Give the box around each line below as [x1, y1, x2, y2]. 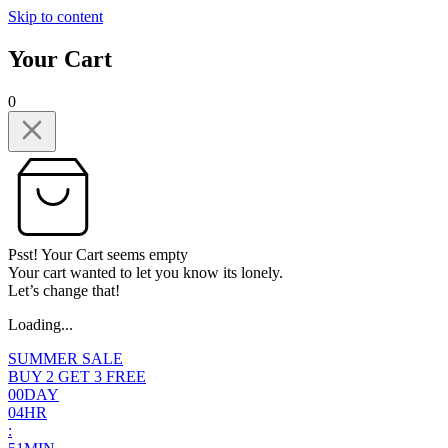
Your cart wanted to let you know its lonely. [8, 263, 283, 281]
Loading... [8, 315, 73, 333]
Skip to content [8, 8, 103, 25]
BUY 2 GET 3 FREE [8, 367, 146, 385]
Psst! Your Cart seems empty [8, 245, 188, 263]
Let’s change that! [8, 281, 120, 299]
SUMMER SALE [8, 349, 123, 367]
